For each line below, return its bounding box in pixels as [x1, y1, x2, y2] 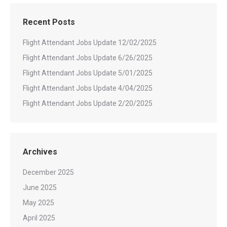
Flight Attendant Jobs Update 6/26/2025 [23, 53, 153, 62]
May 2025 [23, 198, 54, 207]
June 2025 [23, 183, 57, 192]
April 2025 [23, 213, 55, 222]
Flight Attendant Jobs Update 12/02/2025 [23, 38, 157, 47]
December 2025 [23, 168, 74, 176]
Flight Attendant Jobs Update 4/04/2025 [23, 84, 153, 92]
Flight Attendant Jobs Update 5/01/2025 [23, 68, 153, 77]
